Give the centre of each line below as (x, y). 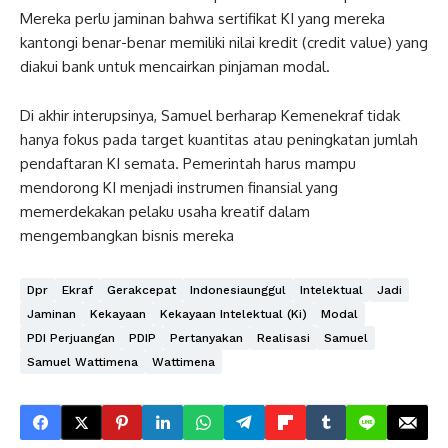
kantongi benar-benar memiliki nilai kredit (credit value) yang (224, 42)
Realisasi (283, 338)
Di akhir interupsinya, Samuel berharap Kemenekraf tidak (210, 115)
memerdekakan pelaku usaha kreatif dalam (165, 211)
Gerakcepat (141, 290)
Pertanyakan (206, 338)
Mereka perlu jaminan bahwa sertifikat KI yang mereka (202, 18)
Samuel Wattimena (82, 362)
